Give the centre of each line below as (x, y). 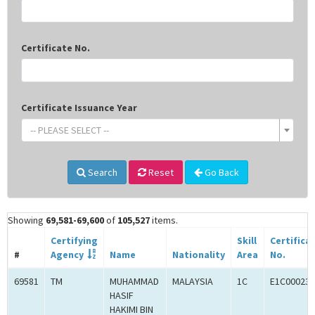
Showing (27, 220)
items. (164, 220)
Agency (67, 255)
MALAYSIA (193, 282)
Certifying (74, 241)
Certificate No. (56, 48)
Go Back (220, 173)
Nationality (199, 255)
